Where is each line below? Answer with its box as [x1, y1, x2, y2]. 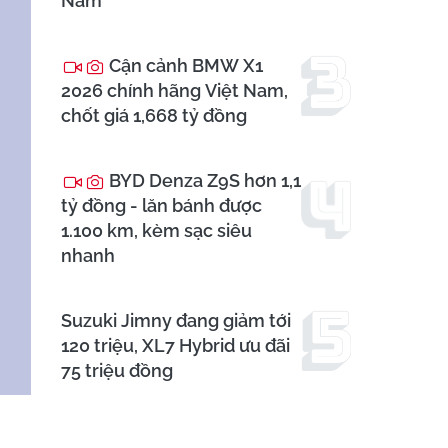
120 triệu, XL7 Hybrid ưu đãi [61, 335, 290, 357]
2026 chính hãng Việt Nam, [61, 80, 288, 102]
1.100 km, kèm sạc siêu [61, 220, 252, 242]
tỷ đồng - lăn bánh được [61, 195, 262, 217]
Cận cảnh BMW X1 [105, 55, 263, 77]
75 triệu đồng [61, 360, 173, 382]
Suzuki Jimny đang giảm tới [61, 310, 291, 332]
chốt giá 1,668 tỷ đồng [61, 105, 247, 127]
